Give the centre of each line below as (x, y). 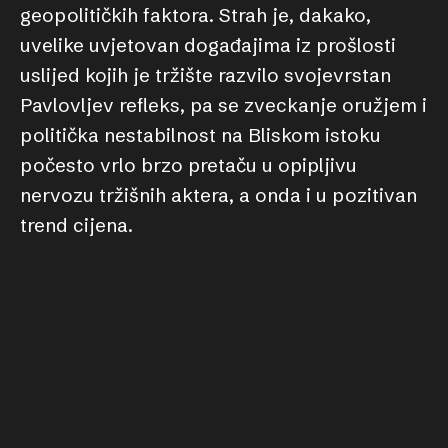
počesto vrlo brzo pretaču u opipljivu (188, 165)
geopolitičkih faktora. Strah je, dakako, (195, 15)
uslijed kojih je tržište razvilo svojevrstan (205, 75)
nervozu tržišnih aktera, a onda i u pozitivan (218, 195)
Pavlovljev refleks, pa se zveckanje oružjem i (223, 105)
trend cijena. (76, 225)
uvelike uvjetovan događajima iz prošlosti (208, 45)
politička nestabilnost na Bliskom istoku (200, 135)
